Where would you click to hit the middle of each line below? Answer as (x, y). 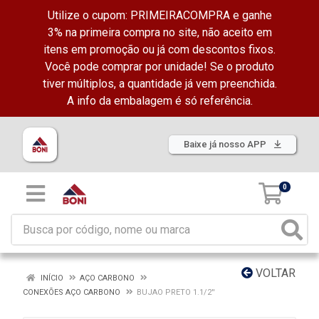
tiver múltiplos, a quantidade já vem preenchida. (159, 84)
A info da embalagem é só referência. (159, 101)
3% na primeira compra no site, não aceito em (159, 32)
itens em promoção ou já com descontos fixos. (159, 49)
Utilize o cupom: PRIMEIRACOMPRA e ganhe (159, 15)
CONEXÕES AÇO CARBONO (72, 292)
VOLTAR (274, 273)
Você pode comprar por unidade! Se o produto (159, 67)
